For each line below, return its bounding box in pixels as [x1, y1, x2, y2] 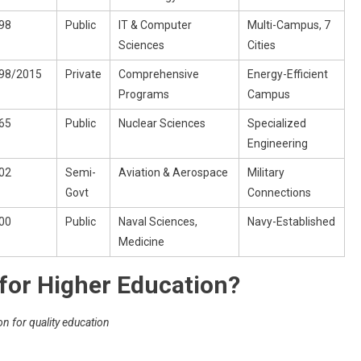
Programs [118, 87, 169, 101]
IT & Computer [118, 18, 192, 31]
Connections [247, 185, 311, 199]
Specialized [247, 116, 306, 130]
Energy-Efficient [247, 67, 328, 81]
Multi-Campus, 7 [247, 18, 330, 31]
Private [65, 67, 102, 81]
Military [247, 165, 284, 179]
